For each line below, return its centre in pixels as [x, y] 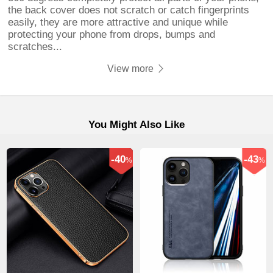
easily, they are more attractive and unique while [118, 22]
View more [131, 68]
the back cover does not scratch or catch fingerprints [129, 10]
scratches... [35, 46]
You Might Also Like [136, 124]
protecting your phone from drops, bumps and [112, 34]
